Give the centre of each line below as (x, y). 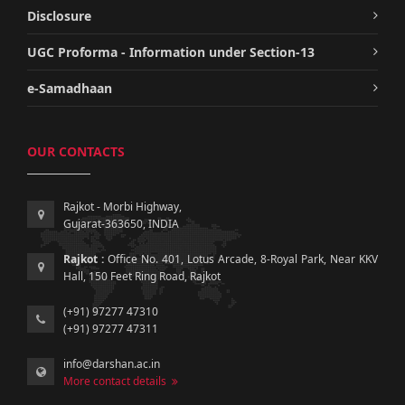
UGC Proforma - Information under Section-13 (171, 52)
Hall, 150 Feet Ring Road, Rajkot (142, 276)
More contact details (118, 381)
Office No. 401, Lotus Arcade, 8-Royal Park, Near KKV (241, 259)
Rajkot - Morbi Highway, (122, 206)
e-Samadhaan (70, 88)
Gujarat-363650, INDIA (121, 223)
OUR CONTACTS (76, 151)
